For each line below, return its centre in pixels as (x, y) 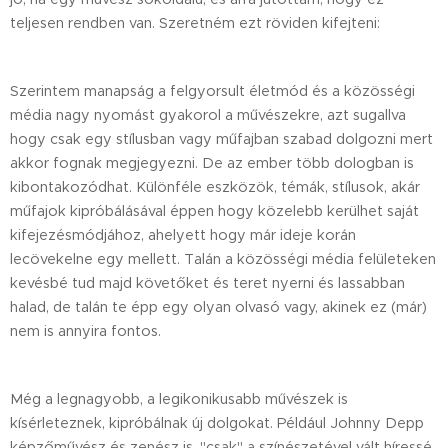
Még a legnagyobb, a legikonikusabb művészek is (179, 398)
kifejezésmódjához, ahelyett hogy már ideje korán (183, 234)
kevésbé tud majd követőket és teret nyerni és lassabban (207, 282)
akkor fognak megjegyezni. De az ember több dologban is (212, 162)
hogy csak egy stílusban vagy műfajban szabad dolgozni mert (221, 138)
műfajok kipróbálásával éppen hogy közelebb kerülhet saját (214, 210)
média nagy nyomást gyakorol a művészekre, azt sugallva (208, 114)
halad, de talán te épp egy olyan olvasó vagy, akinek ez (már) (218, 306)
